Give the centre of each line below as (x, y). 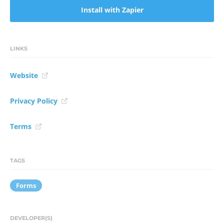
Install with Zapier (112, 10)
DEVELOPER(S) (31, 218)
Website (24, 75)
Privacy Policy (34, 101)
